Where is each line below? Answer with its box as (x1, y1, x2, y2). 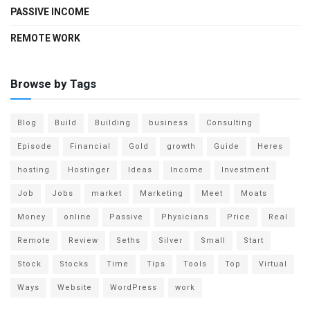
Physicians (161, 211, 209, 224)
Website (57, 282, 92, 294)
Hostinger (68, 164, 110, 176)
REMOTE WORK (10, 31, 80, 46)
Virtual (259, 258, 287, 271)
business (149, 117, 188, 129)
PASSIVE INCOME (10, 5, 89, 20)
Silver (158, 235, 183, 247)
